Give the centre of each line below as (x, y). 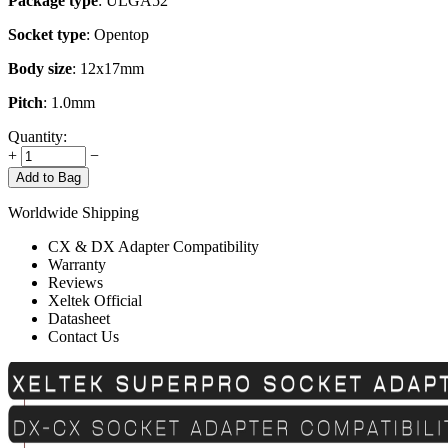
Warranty (77, 265)
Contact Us (83, 337)
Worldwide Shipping (73, 213)
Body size (40, 69)
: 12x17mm (108, 69)
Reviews (75, 283)
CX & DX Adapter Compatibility (153, 247)
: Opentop (117, 35)
